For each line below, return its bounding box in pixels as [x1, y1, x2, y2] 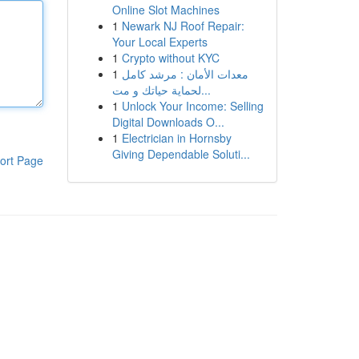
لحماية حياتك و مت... [200, 82, 211, 98]
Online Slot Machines [111, 2, 220, 18]
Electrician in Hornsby [121, 130, 232, 146]
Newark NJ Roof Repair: [121, 18, 244, 34]
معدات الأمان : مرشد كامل [121, 66, 248, 82]
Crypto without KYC [121, 50, 220, 66]
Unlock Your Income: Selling [121, 98, 264, 114]
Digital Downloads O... [111, 114, 224, 130]
